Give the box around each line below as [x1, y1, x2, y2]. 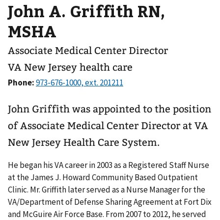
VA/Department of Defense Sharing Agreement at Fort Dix [8, 196, 212, 207]
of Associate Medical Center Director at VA [8, 120, 208, 132]
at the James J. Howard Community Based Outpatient [8, 171, 198, 183]
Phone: [8, 77, 36, 88]
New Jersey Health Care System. [8, 137, 160, 148]
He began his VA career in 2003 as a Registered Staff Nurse [8, 159, 209, 170]
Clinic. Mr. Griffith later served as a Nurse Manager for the [8, 184, 205, 195]
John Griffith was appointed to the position [8, 103, 211, 115]
